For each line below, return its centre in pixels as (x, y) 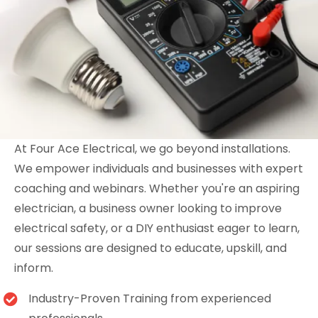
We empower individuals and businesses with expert (159, 169)
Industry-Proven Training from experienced (150, 299)
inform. (34, 268)
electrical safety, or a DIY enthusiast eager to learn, (157, 229)
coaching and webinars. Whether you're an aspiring (157, 189)
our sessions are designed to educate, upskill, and (150, 248)
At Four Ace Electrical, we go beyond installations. (152, 149)
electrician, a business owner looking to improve (148, 209)
